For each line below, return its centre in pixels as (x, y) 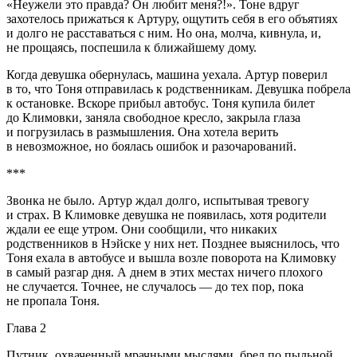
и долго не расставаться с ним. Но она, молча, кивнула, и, (164, 33)
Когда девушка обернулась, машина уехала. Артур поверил (167, 75)
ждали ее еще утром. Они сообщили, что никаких (142, 229)
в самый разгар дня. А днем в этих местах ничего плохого (165, 273)
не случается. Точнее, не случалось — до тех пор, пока (155, 287)
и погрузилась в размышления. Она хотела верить (142, 132)
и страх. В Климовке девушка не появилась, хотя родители (167, 215)
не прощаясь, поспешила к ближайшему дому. (131, 48)
